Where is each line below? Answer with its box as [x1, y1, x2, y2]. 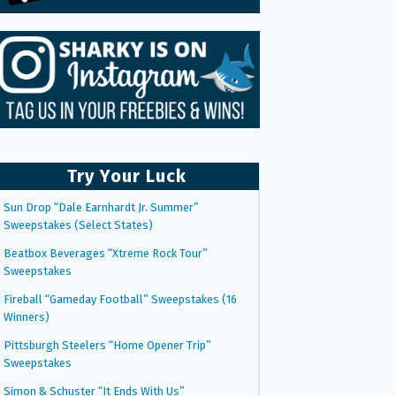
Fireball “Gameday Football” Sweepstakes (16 [4, 292, 237, 306]
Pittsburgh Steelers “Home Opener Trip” [4, 338, 211, 352]
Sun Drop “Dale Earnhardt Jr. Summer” [4, 200, 199, 214]
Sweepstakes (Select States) [4, 217, 153, 232]
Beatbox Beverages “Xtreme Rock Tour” [4, 246, 208, 260]
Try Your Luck [66, 164, 187, 187]
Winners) [4, 309, 49, 324]
